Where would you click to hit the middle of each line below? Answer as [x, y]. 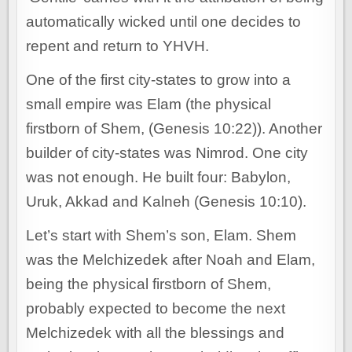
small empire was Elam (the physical [149, 104]
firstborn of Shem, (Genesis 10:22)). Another [174, 129]
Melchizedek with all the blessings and [156, 333]
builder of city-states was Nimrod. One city [167, 153]
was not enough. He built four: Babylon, [159, 178]
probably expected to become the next [156, 309]
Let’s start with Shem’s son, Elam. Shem [161, 236]
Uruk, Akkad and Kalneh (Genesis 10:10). [167, 202]
